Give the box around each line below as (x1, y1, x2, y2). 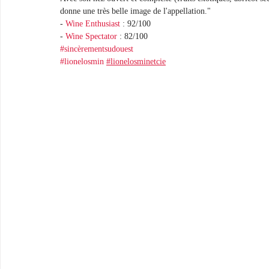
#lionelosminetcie (106, 57, 166, 66)
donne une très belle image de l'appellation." (60, 7, 211, 16)
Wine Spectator (65, 32, 117, 41)
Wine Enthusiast (65, 19, 120, 28)
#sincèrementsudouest (60, 44, 133, 53)
